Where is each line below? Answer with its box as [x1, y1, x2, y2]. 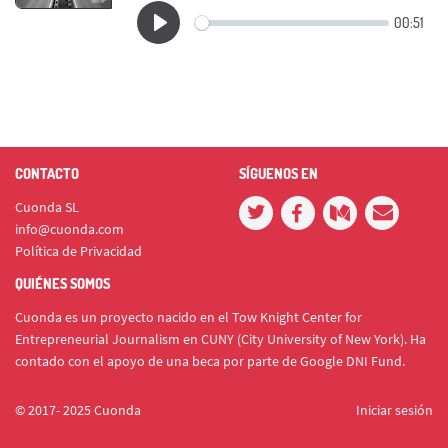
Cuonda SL [15, 198, 79, 216]
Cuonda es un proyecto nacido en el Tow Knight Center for [15, 308, 362, 326]
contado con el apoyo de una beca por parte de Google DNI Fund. [15, 352, 405, 370]
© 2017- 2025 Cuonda [15, 401, 141, 419]
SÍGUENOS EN [239, 165, 318, 182]
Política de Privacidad [15, 242, 142, 260]
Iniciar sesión [356, 401, 433, 419]
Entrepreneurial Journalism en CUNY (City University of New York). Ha [15, 330, 426, 348]
